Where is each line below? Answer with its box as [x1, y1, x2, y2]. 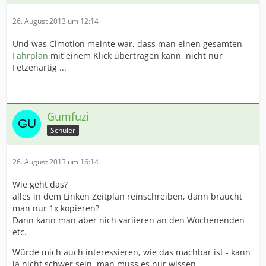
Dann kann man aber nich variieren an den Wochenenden [12, 214, 245, 226]
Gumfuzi [47, 109, 89, 123]
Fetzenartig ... [12, 62, 66, 73]
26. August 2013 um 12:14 [12, 16, 99, 26]
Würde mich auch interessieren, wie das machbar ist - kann [12, 246, 251, 258]
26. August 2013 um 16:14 [12, 157, 99, 167]
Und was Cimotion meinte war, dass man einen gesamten [12, 38, 242, 49]
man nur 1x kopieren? [12, 202, 99, 214]
